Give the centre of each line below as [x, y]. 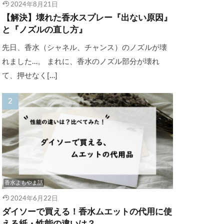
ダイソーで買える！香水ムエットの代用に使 [87, 212]
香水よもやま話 [24, 183]
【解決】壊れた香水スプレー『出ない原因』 [87, 18]
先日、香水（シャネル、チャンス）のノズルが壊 [84, 47]
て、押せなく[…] [30, 75]
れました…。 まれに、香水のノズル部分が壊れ [81, 61]
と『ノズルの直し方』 [44, 30]
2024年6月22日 [34, 199]
